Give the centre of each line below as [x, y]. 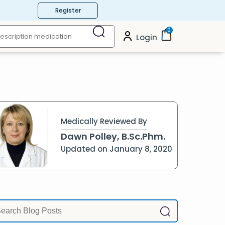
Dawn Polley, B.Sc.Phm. [113, 137]
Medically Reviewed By [104, 122]
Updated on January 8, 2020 [117, 149]
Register [68, 10]
